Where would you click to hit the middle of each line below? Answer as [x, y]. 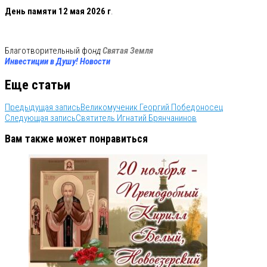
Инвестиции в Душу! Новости [58, 61]
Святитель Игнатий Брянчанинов [136, 118]
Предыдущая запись [43, 108]
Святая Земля [128, 51]
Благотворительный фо [49, 51]
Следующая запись [40, 118]
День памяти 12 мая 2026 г [58, 11]
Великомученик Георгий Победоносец [152, 108]
